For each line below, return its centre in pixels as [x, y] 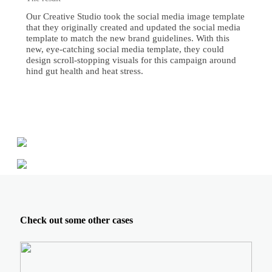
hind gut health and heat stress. [84, 71]
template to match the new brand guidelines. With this [127, 38]
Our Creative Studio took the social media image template [135, 16]
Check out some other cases [76, 220]
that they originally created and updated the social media [133, 27]
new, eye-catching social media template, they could [125, 49]
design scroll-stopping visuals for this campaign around [131, 60]
